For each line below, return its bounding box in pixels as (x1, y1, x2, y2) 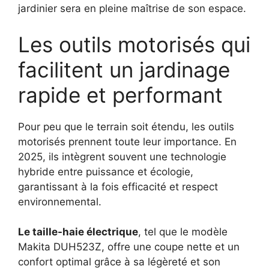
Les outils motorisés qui (18, 31, 250, 57)
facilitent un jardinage (18, 56, 230, 82)
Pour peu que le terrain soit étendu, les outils (18, 120, 234, 133)
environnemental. (18, 195, 101, 208)
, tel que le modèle (138, 226, 228, 238)
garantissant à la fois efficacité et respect (18, 180, 218, 193)
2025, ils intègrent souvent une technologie (18, 150, 226, 163)
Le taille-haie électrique (18, 226, 138, 238)
